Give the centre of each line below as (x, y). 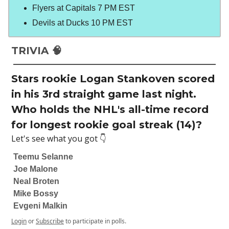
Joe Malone (36, 169)
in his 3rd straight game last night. (104, 94)
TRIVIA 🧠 (37, 50)
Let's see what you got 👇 (59, 138)
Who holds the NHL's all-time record (110, 109)
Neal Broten (36, 181)
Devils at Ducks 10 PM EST (83, 22)
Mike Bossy (36, 193)
